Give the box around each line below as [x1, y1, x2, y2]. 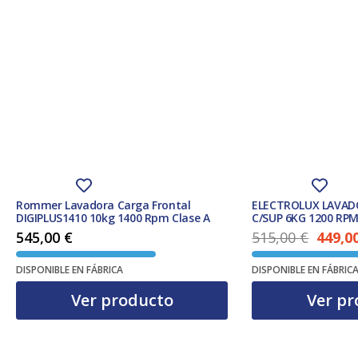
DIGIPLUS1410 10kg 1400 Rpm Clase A [16, 210, 210, 225]
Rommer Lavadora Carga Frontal [16, 197, 191, 213]
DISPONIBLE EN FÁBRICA [16, 262, 123, 276]
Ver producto [70, 288, 173, 311]
